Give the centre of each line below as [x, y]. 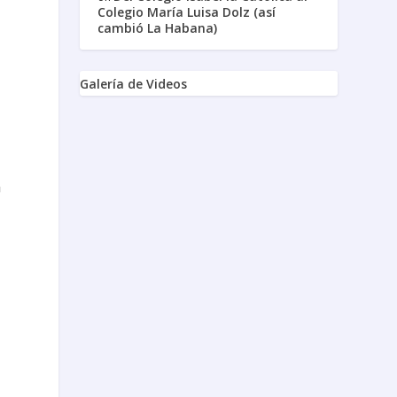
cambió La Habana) [158, 27]
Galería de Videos [134, 83]
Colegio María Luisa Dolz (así [187, 12]
